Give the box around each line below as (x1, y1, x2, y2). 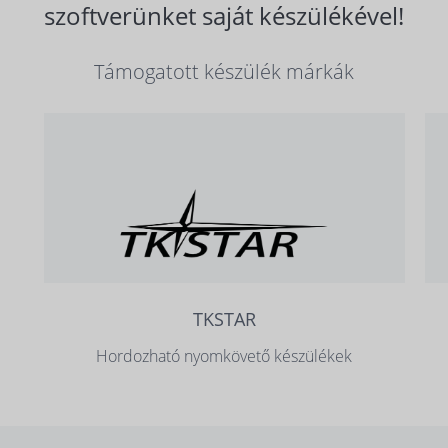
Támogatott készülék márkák (94, 58, 354, 85)
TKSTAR (192, 307, 256, 331)
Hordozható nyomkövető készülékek (96, 345, 353, 367)
